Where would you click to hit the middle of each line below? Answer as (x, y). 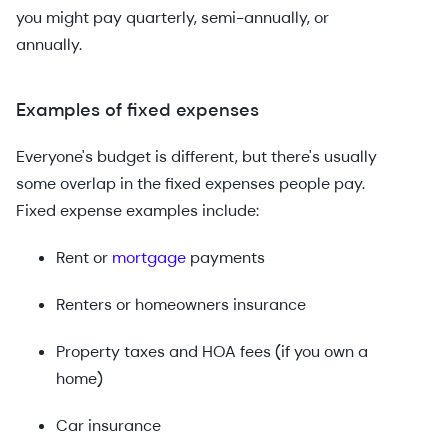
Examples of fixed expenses (137, 110)
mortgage (149, 257)
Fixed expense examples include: (137, 210)
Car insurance (108, 425)
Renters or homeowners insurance (181, 304)
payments (225, 257)
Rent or (84, 257)
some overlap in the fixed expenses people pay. (190, 183)
